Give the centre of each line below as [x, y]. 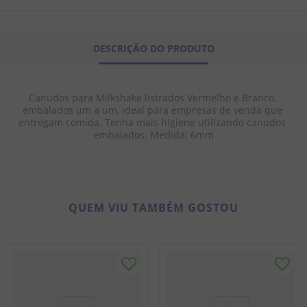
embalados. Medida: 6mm [153, 135]
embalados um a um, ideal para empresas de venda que [153, 110]
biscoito [193, 45]
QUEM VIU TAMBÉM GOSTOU [153, 208]
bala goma [198, 69]
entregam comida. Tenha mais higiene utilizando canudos [153, 122]
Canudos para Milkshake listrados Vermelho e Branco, [153, 98]
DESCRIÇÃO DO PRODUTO [153, 48]
